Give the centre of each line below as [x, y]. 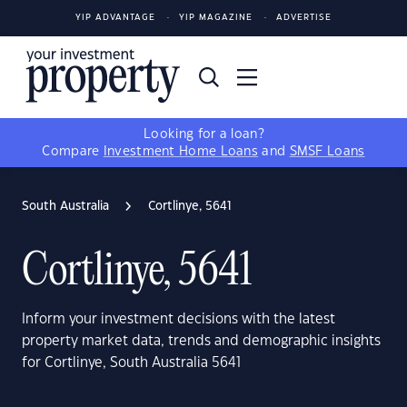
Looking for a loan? [203, 134]
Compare [73, 152]
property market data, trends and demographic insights [201, 341]
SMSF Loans [327, 152]
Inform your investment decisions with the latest [179, 319]
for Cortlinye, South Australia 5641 [131, 363]
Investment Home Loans [181, 152]
